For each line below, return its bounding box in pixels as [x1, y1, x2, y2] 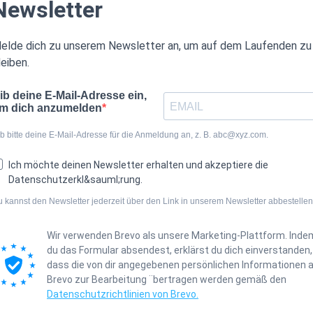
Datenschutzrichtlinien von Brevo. [47, 289, 198, 300]
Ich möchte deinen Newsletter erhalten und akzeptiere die [8, 159, 268, 171]
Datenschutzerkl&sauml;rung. [8, 174, 143, 186]
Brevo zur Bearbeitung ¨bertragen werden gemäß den [47, 274, 286, 286]
